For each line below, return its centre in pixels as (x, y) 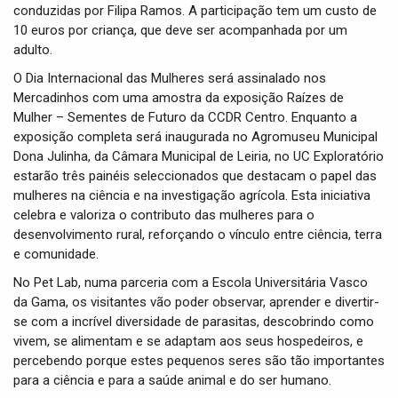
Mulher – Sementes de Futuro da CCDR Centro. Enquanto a (185, 117)
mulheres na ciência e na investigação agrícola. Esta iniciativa (192, 195)
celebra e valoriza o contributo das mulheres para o (164, 215)
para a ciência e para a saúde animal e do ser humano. (172, 380)
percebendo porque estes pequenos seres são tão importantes (199, 361)
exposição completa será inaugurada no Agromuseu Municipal (195, 137)
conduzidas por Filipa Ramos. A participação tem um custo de (195, 11)
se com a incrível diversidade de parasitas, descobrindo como (194, 322)
